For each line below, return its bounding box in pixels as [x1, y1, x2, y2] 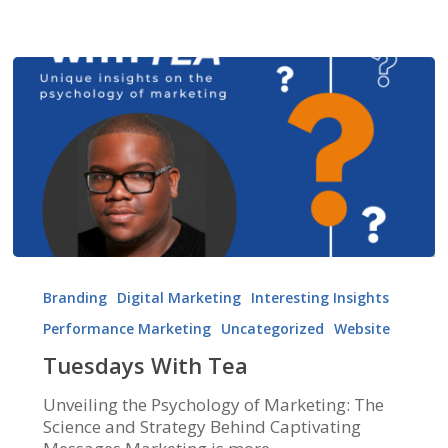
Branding [42, 288, 107, 308]
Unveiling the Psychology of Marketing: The [42, 393, 384, 417]
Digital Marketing [116, 288, 241, 308]
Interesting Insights [250, 288, 389, 308]
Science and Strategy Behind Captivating [42, 415, 361, 439]
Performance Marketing [42, 319, 211, 339]
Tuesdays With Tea [42, 350, 248, 381]
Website [333, 319, 390, 339]
